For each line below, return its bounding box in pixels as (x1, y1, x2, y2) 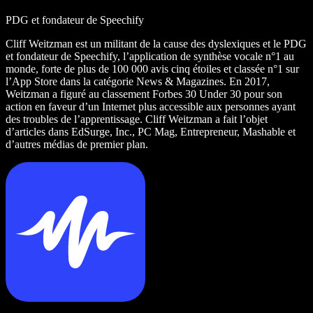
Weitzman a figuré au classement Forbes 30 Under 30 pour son (6, 87, 282, 100)
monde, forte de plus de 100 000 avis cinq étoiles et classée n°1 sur (6, 62, 299, 75)
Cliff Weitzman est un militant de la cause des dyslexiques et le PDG (6, 37, 307, 50)
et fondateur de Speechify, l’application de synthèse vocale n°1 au (6, 50, 294, 62)
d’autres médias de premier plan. (6, 138, 148, 150)
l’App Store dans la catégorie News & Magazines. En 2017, (6, 75, 270, 87)
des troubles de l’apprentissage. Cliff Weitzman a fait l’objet (6, 112, 268, 125)
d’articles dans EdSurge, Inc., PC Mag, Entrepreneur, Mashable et (6, 125, 296, 138)
